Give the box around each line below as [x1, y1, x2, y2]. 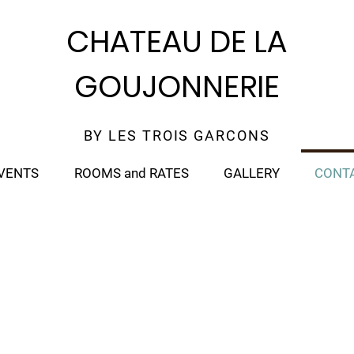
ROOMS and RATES [73, 165, 189, 181]
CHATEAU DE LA [66, 21, 287, 62]
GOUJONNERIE [73, 66, 280, 107]
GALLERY [224, 165, 280, 181]
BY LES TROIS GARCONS [83, 127, 270, 144]
